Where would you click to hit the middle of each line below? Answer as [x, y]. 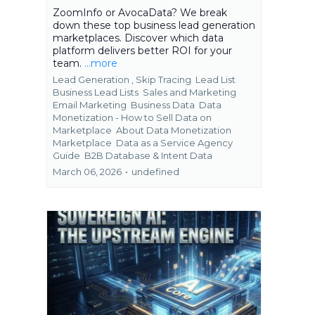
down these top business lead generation [154, 26]
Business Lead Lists [97, 92]
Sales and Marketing [189, 92]
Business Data [164, 105]
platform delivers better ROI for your [142, 51]
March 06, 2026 [87, 172]
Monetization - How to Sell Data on [132, 118]
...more [101, 64]
